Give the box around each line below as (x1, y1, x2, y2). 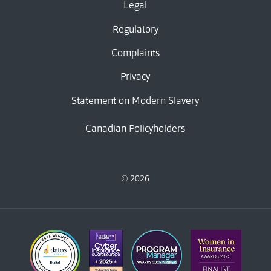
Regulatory (112, 22, 158, 36)
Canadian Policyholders (85, 122, 186, 135)
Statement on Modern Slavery (71, 94, 200, 107)
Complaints (111, 46, 160, 59)
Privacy (120, 70, 151, 83)
